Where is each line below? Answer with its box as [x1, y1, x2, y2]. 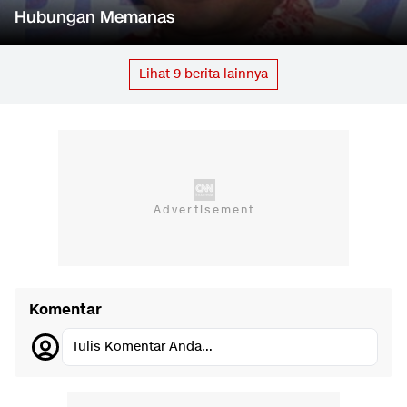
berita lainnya [181, 65, 268, 84]
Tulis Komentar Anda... [72, 338, 213, 356]
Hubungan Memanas [15, 5, 174, 30]
